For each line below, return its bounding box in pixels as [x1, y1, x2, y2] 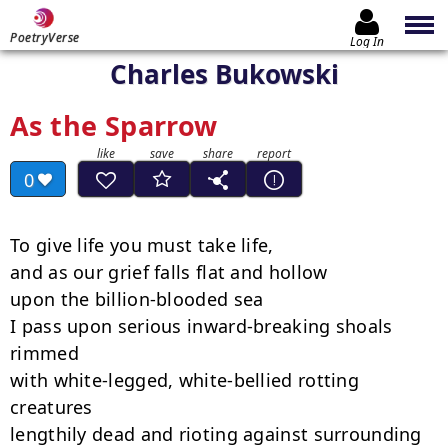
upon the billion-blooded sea [10, 287, 264, 311]
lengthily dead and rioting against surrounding [10, 422, 422, 446]
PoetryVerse [10, 29, 80, 46]
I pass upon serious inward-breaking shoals [10, 314, 393, 338]
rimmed [10, 341, 79, 365]
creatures [10, 395, 93, 419]
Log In [350, 32, 384, 50]
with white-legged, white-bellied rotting [10, 368, 359, 392]
